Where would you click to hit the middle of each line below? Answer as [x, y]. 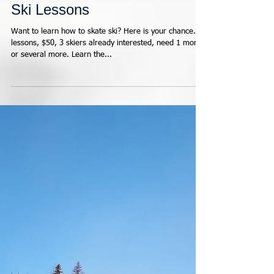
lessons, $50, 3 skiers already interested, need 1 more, [107, 153]
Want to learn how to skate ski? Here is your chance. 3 [107, 141]
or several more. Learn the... [61, 165]
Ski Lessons [50, 119]
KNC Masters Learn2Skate [98, 99]
